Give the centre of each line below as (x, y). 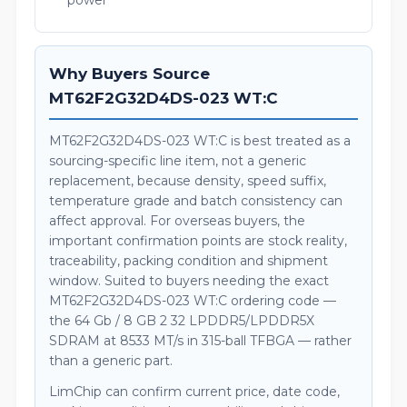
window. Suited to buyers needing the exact (189, 281)
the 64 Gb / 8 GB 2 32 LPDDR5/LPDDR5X (182, 321)
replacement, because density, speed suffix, (188, 181)
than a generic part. (111, 361)
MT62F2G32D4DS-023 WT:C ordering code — (193, 301)
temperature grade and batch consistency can (196, 201)
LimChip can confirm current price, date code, (194, 392)
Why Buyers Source (129, 74)
